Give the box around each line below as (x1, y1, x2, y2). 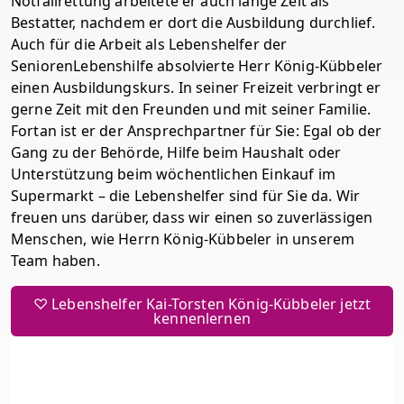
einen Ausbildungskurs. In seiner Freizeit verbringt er (11, 78, 381, 98)
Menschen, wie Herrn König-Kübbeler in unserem (11, 229, 355, 250)
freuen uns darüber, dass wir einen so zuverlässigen (11, 207, 373, 228)
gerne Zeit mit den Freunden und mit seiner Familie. (11, 99, 372, 120)
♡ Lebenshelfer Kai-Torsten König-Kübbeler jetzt (32, 294, 372, 315)
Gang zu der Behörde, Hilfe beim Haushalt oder (11, 142, 342, 163)
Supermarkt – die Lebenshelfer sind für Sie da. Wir (11, 186, 361, 207)
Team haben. (11, 251, 100, 271)
